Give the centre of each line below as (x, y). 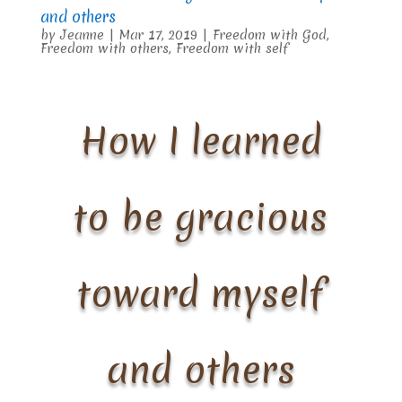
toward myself (201, 294)
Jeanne (82, 35)
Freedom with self (232, 48)
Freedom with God (269, 35)
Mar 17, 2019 (158, 35)
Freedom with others (104, 48)
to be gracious (201, 218)
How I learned (201, 141)
